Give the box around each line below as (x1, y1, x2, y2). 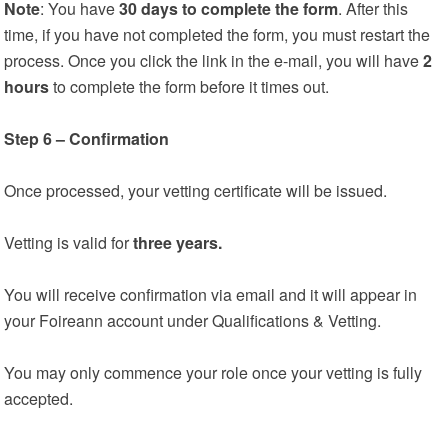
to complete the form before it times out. (53, 75, 330, 98)
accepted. (4, 387, 74, 410)
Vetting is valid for (4, 231, 134, 254)
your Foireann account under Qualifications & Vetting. (4, 309, 382, 332)
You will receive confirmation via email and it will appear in (4, 283, 418, 306)
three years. (133, 231, 223, 254)
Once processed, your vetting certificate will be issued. (4, 179, 388, 202)
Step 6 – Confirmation (4, 127, 170, 150)
